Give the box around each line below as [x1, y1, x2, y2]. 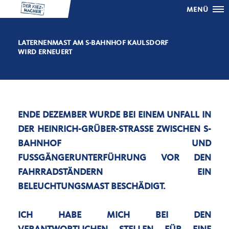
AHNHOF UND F [18, 139, 211, 148]
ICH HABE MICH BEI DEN [18, 211, 211, 220]
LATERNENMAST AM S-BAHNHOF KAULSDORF [18, 39, 169, 47]
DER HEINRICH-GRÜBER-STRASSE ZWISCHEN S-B [18, 125, 211, 134]
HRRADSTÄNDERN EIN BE [18, 168, 211, 177]
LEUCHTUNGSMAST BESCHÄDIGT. [18, 182, 159, 191]
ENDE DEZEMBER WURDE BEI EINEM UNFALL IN [18, 110, 211, 120]
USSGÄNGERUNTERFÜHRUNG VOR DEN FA [18, 153, 211, 163]
